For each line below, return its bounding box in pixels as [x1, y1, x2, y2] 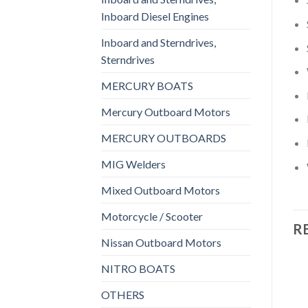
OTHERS [101, 287, 144, 301]
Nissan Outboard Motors [101, 235, 221, 249]
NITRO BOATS [101, 261, 175, 275]
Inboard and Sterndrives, [101, 35, 216, 49]
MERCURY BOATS [101, 78, 193, 92]
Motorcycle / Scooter [101, 209, 203, 223]
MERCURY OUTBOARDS [101, 131, 226, 144]
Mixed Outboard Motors [101, 183, 220, 197]
